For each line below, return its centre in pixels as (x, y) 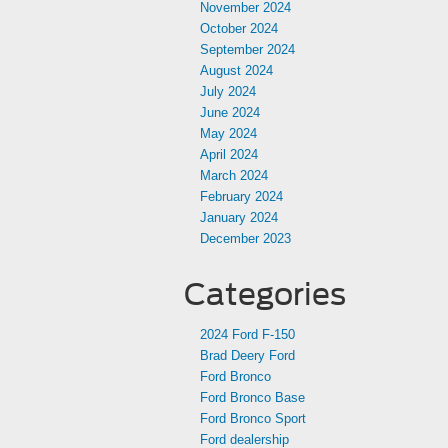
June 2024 (230, 112)
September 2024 (247, 49)
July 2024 (228, 91)
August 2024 (236, 70)
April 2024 (229, 154)
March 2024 (234, 175)
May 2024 (228, 133)
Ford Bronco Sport (253, 418)
